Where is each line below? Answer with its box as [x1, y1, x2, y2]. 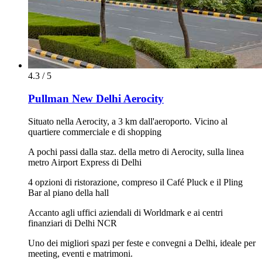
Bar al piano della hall [28, 187, 109, 198]
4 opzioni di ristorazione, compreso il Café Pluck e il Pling [28, 177, 243, 187]
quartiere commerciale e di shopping [28, 126, 161, 137]
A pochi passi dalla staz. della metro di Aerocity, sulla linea [28, 146, 244, 157]
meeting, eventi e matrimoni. [28, 248, 133, 258]
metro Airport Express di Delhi [28, 157, 142, 167]
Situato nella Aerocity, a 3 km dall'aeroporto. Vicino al [28, 116, 227, 126]
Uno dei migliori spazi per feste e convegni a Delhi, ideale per [28, 237, 256, 248]
